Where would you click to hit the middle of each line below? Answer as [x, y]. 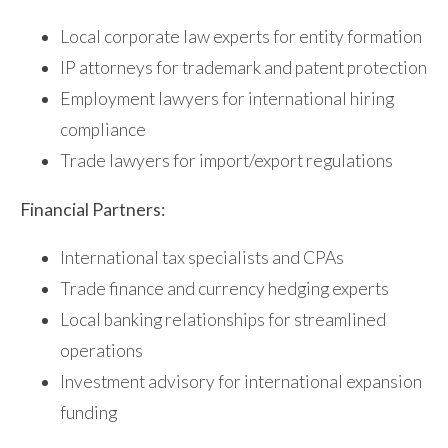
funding [88, 413]
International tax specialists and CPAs [202, 258]
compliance [103, 130]
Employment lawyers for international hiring [227, 99]
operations [101, 351]
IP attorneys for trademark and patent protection [243, 68]
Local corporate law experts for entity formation [241, 37]
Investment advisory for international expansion [241, 382]
